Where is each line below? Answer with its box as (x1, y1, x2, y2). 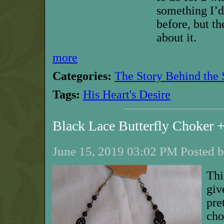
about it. (156, 31, 196, 44)
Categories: (52, 69, 111, 82)
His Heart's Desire (83, 88, 170, 101)
